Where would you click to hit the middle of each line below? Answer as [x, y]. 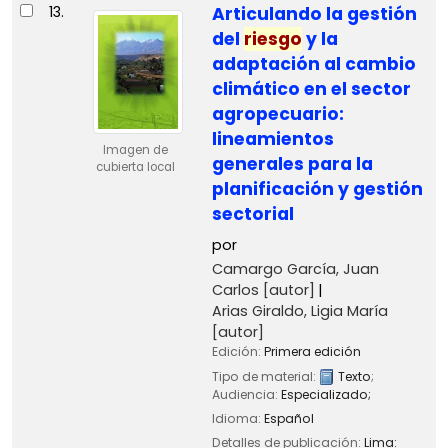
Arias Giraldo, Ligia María [299, 311]
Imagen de [135, 150]
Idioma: [237, 418]
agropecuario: [277, 114]
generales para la [292, 164]
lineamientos [272, 139]
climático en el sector [311, 89]
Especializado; [325, 394]
